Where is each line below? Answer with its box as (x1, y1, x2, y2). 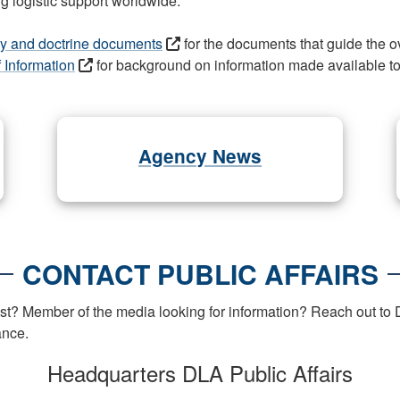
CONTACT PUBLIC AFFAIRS (21, 254, 379, 293)
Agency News (138, 143, 262, 169)
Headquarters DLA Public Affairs (47, 357, 353, 388)
